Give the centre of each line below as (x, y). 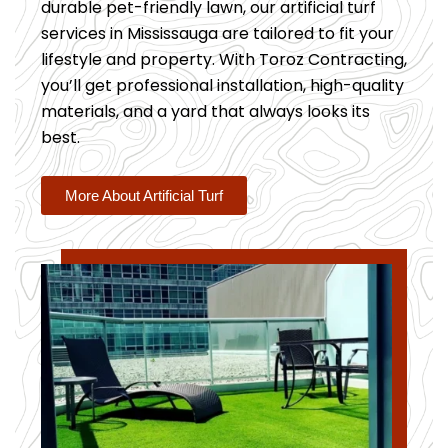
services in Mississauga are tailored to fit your (217, 33)
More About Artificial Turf (144, 195)
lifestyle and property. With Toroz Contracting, (224, 59)
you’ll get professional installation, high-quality (222, 85)
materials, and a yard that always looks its (205, 111)
